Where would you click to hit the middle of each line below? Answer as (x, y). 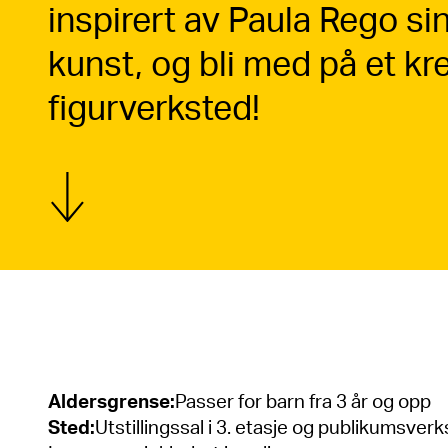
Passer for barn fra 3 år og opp (303, 402)
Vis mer (89, 203)
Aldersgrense (109, 402)
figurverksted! (154, 110)
